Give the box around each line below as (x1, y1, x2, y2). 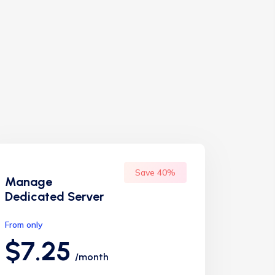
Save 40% (135, 167, 176, 178)
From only (5, 219, 43, 230)
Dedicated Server (5, 189, 104, 204)
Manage (5, 174, 52, 189)
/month (75, 251, 109, 263)
